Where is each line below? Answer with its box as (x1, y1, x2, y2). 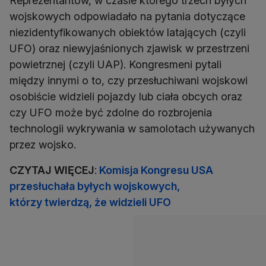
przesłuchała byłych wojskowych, (9, 180, 180, 193)
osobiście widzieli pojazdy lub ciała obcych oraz (9, 90, 242, 103)
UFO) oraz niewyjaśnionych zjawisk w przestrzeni (9, 42, 249, 55)
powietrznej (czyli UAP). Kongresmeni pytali (9, 58, 221, 71)
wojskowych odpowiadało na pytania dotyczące (9, 10, 245, 23)
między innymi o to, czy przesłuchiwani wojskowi (9, 74, 248, 87)
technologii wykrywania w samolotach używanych (9, 122, 255, 135)
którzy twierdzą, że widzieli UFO (9, 196, 171, 209)
